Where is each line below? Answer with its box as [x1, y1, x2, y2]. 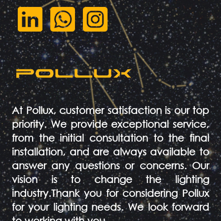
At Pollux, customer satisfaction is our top [12, 105, 209, 116]
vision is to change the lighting [12, 174, 209, 185]
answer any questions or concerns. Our [12, 160, 209, 172]
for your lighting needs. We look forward [12, 201, 209, 213]
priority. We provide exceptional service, [12, 118, 209, 130]
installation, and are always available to [12, 146, 209, 158]
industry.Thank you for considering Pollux [12, 187, 209, 199]
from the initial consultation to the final [12, 132, 209, 144]
